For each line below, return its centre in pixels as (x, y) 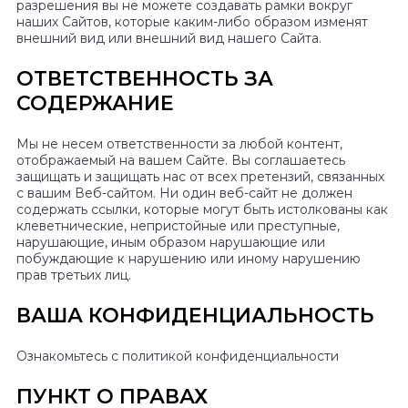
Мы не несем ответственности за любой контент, (179, 144)
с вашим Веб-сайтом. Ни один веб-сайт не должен (184, 194)
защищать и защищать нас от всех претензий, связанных (200, 177)
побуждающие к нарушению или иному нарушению (189, 259)
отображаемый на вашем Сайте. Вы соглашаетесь (181, 161)
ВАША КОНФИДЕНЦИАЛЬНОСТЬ (195, 316)
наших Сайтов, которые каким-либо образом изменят (192, 22)
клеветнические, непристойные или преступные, (178, 226)
